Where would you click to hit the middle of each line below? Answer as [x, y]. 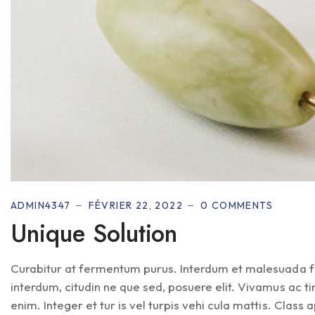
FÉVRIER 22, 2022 [136, 205]
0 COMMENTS [237, 205]
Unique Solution [94, 233]
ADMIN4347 [41, 205]
